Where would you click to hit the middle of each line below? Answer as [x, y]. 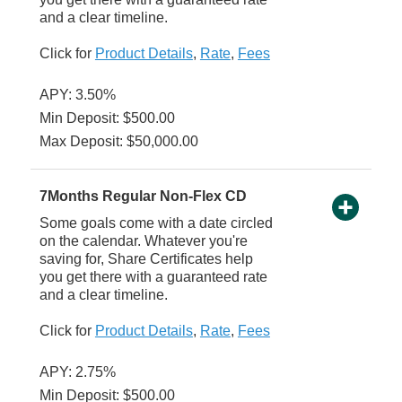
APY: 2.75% [77, 372]
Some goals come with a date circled [156, 223]
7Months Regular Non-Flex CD [143, 197]
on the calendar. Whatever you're [143, 241]
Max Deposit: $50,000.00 [118, 142]
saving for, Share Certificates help [146, 259]
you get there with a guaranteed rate [153, 277]
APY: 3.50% [77, 95]
